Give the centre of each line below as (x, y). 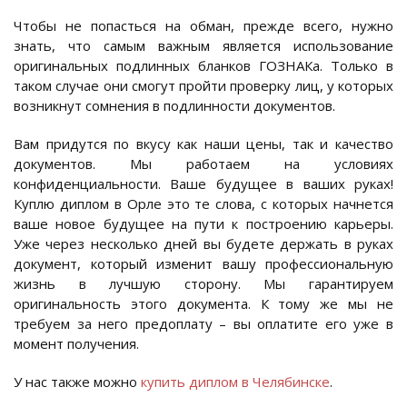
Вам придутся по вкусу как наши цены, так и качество (203, 144)
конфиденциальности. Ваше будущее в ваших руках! (203, 184)
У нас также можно (77, 382)
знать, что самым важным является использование (203, 46)
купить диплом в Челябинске (235, 382)
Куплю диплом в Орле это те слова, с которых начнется (203, 204)
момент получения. (76, 344)
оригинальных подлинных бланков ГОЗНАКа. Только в (203, 66)
